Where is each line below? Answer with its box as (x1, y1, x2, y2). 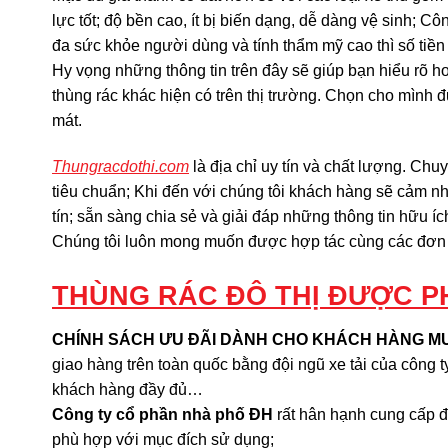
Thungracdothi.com (52, 158, 189, 176)
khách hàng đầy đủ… (52, 380, 203, 398)
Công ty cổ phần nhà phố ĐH (52, 405, 273, 423)
